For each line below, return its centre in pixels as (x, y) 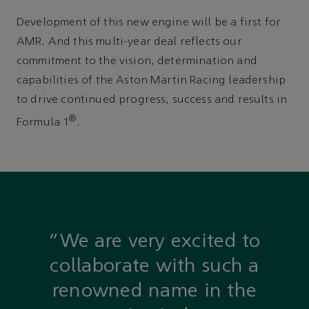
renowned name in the (154, 291)
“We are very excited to (154, 242)
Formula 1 (43, 123)
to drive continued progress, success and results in (152, 100)
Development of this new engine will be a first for (149, 23)
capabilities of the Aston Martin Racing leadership (151, 81)
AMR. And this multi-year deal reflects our (129, 42)
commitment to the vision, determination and (137, 62)
